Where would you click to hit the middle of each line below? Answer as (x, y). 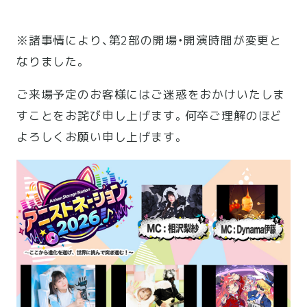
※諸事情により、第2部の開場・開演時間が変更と (149, 40)
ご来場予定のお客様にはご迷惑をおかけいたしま (151, 95)
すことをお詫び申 (65, 116)
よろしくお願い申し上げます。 (100, 137)
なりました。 (51, 61)
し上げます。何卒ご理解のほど (198, 116)
